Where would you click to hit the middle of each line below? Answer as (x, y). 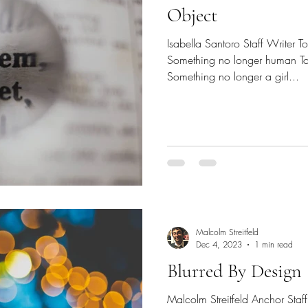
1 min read (274, 244)
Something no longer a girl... (233, 76)
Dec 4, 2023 (219, 244)
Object (192, 15)
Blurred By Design (234, 271)
